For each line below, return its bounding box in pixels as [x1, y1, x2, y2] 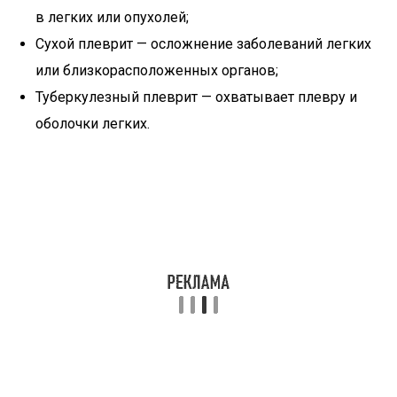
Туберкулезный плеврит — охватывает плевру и [35, 89, 357, 105]
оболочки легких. [35, 115, 150, 132]
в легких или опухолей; [35, 9, 189, 26]
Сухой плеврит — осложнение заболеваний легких [35, 35, 371, 52]
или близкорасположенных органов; [35, 62, 278, 79]
